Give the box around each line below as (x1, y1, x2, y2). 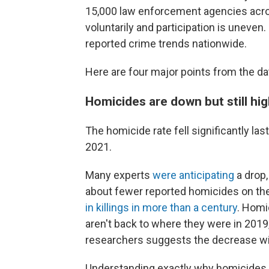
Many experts (85, 168, 153, 181)
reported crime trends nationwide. (85, 37, 247, 50)
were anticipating (153, 168, 234, 181)
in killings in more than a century (85, 201, 237, 214)
